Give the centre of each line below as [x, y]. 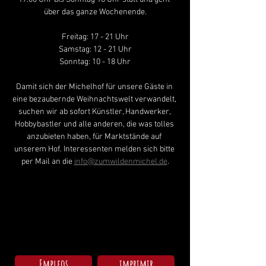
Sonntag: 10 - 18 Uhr [95, 62]
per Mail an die [47, 162]
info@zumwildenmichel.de [121, 162]
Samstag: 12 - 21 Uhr [95, 50]
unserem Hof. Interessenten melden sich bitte [95, 149]
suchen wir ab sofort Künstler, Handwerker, [95, 112]
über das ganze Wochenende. [95, 12]
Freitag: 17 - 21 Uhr [95, 37]
